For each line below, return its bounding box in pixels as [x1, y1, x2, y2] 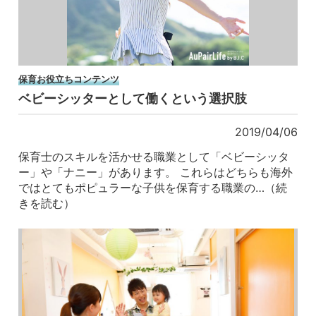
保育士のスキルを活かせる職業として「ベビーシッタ [18, 149, 290, 164]
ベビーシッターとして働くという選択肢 [18, 91, 248, 107]
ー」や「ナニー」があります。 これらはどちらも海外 [18, 164, 293, 179]
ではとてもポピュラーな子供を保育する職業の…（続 [18, 180, 288, 195]
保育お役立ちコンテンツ [18, 73, 120, 85]
